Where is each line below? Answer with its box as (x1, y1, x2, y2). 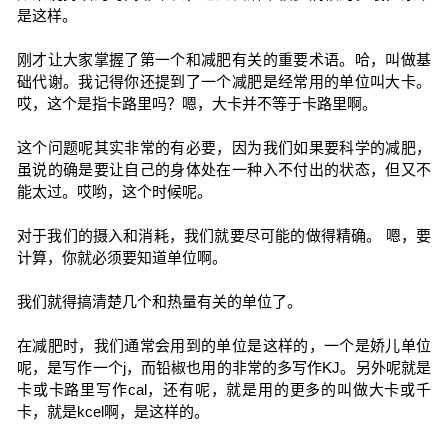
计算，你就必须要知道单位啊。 (16, 249, 227, 266)
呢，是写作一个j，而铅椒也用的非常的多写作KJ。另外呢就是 (16, 359, 432, 376)
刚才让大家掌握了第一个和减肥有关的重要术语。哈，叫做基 (16, 51, 432, 68)
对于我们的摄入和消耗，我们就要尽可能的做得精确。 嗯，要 (16, 227, 432, 244)
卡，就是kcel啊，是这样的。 (16, 403, 209, 420)
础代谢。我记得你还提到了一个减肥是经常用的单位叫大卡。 (16, 73, 432, 90)
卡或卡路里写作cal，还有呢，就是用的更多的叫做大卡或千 (16, 381, 432, 398)
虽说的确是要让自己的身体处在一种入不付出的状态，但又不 (16, 161, 432, 178)
